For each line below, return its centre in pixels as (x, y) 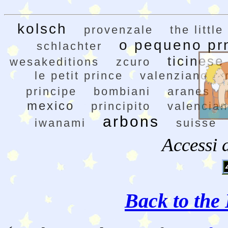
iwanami (60, 123)
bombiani (122, 92)
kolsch (42, 29)
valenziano (174, 76)
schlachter (69, 46)
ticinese (196, 61)
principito (121, 106)
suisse (196, 123)
